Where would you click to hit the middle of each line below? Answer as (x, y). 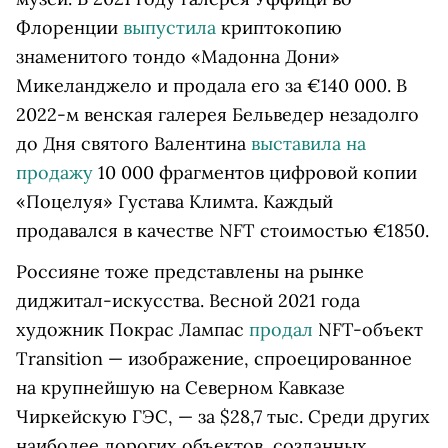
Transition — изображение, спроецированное (214, 358)
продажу (54, 172)
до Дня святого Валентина (133, 143)
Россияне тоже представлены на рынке (190, 271)
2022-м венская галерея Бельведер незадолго (217, 114)
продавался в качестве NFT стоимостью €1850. (222, 230)
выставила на (308, 143)
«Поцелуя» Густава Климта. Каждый (174, 201)
